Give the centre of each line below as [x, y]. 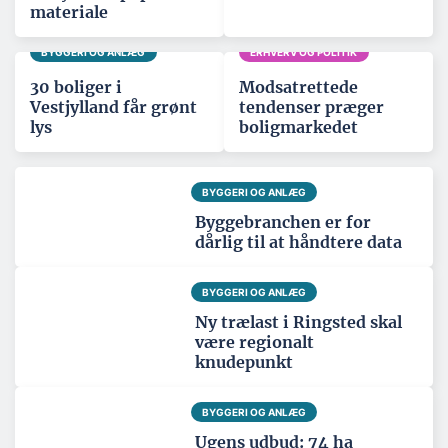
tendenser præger [311, 107]
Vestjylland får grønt [113, 107]
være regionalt [254, 342]
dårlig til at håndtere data [298, 242]
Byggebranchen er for [283, 222]
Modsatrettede [298, 87]
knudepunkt [244, 362]
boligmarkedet [298, 127]
